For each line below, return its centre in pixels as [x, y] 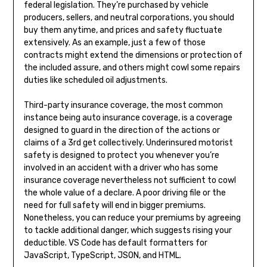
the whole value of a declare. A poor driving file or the [125, 193]
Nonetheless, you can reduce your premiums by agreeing [132, 218]
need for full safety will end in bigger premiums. [114, 206]
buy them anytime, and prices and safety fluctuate [123, 30]
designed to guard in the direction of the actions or [122, 131]
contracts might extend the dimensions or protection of [133, 55]
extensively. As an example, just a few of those [114, 43]
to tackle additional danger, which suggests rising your [128, 231]
